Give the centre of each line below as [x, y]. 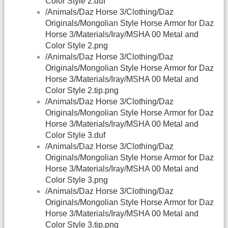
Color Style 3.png [77, 180]
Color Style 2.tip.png [82, 91]
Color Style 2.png [77, 46]
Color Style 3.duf [75, 135]
